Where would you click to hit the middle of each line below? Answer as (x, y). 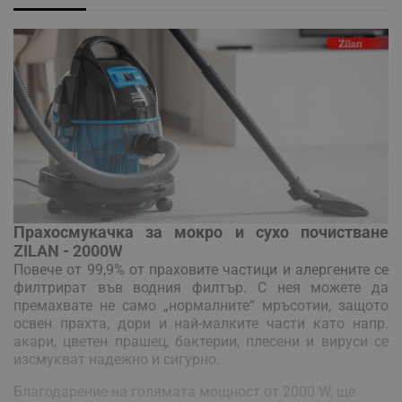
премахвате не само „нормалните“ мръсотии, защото (201, 305)
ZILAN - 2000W (68, 250)
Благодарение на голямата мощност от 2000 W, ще (184, 391)
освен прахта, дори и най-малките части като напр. (201, 323)
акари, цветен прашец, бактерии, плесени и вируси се (201, 341)
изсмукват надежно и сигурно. (117, 359)
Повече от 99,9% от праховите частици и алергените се (201, 269)
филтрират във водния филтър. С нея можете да (201, 287)
